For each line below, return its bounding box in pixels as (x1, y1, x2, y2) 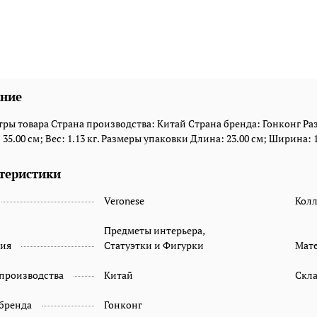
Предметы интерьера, (103, 223, 204, 237)
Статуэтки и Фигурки (103, 238, 204, 252)
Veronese (103, 193, 144, 207)
